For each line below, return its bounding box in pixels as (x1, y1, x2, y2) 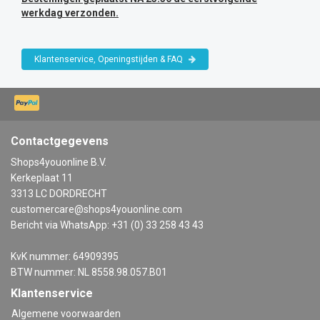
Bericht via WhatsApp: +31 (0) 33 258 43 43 (11, 219, 204, 231)
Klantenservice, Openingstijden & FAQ (34, 54, 185, 65)
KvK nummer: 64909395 (11, 251, 119, 263)
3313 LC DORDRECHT (11, 188, 107, 200)
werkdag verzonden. (21, 7, 119, 19)
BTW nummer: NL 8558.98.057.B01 (11, 266, 167, 279)
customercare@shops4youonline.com (11, 204, 182, 216)
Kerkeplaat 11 (11, 172, 73, 184)
